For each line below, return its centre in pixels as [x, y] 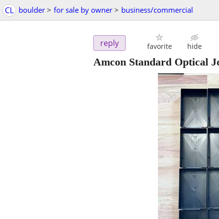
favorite [159, 46]
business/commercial [157, 10]
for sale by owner [83, 10]
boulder [32, 10]
